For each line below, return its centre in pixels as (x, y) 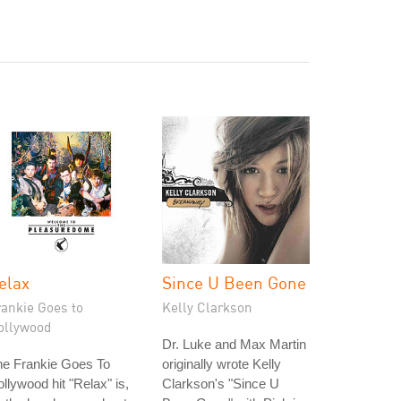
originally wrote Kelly (222, 364)
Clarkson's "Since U (221, 384)
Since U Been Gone (234, 282)
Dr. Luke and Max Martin (234, 344)
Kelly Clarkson (207, 307)
